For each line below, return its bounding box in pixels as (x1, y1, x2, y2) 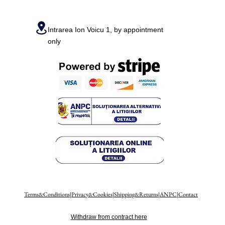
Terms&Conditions (24, 190, 70, 199)
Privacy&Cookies (71, 190, 113, 199)
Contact (178, 190, 198, 199)
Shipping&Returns (114, 190, 158, 199)
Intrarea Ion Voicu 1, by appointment (48, 26, 163, 34)
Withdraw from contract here (70, 213, 147, 221)
